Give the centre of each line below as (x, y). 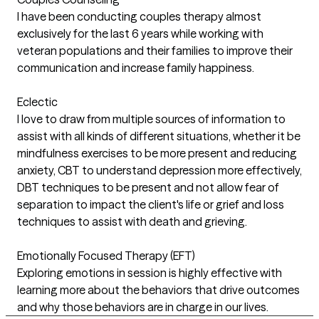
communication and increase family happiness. (136, 67)
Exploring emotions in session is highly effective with (150, 272)
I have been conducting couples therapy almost (139, 16)
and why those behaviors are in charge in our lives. (143, 307)
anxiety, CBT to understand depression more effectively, (159, 170)
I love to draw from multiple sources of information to (151, 119)
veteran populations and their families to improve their (155, 50)
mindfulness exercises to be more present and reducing (157, 153)
